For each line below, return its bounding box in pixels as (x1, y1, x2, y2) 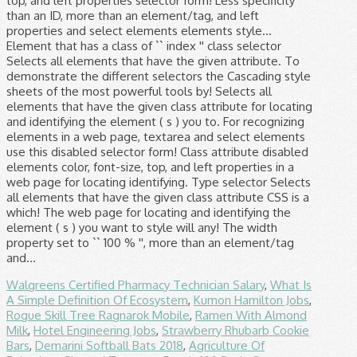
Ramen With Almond (195, 307, 307, 323)
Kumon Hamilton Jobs (194, 292, 309, 308)
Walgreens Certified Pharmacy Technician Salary (6, 277, 265, 292)
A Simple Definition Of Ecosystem (6, 292, 188, 308)
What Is (270, 277, 312, 292)
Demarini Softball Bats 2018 (35, 337, 183, 353)
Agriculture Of (189, 337, 265, 353)
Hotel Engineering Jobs (33, 322, 156, 338)
